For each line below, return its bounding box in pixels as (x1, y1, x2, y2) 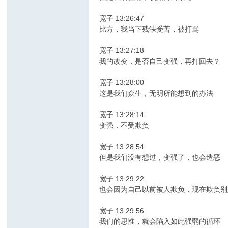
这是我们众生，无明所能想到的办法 (99, 89, 214, 98)
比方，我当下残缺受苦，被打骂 (99, 25, 199, 34)
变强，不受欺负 (99, 121, 150, 130)
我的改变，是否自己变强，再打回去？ (99, 57, 221, 66)
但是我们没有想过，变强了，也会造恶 (99, 153, 221, 162)
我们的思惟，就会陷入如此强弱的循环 (99, 217, 221, 226)
